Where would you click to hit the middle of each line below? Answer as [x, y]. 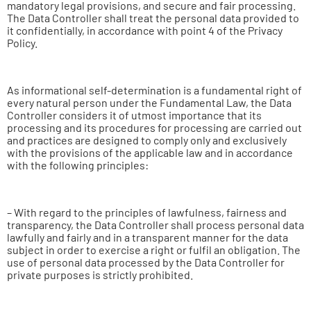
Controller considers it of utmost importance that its [134, 115]
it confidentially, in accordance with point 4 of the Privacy [145, 30]
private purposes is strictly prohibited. [100, 275]
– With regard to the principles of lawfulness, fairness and [147, 212]
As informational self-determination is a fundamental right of [154, 90]
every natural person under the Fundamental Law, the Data [149, 102]
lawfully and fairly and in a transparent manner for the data [148, 237]
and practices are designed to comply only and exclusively [147, 140]
